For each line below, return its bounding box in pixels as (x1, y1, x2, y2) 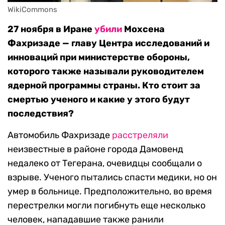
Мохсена (122, 24, 165, 35)
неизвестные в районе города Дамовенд (8, 144, 183, 155)
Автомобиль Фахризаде (8, 130, 112, 141)
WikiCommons (8, 5, 57, 15)
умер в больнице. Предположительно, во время (8, 186, 212, 197)
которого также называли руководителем (8, 66, 204, 77)
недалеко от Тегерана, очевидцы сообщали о (8, 158, 202, 169)
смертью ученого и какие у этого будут (8, 94, 190, 105)
